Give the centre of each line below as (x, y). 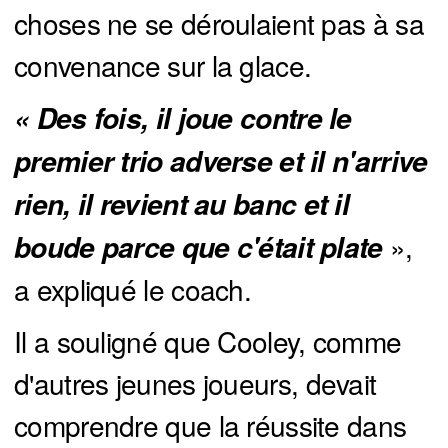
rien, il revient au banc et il (181, 204)
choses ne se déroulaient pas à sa (219, 23)
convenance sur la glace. (163, 65)
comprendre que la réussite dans (210, 425)
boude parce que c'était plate (202, 247)
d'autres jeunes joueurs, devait (195, 383)
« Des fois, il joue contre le (183, 118)
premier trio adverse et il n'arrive (221, 161)
